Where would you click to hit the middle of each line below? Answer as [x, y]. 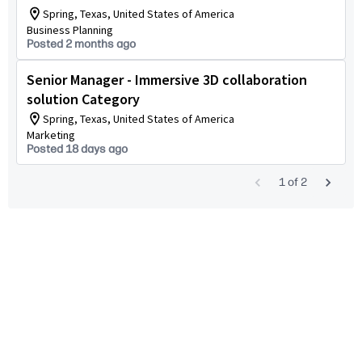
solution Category [83, 99]
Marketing [51, 135]
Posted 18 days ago [77, 149]
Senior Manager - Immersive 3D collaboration [167, 80]
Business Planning [70, 30]
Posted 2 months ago [81, 44]
